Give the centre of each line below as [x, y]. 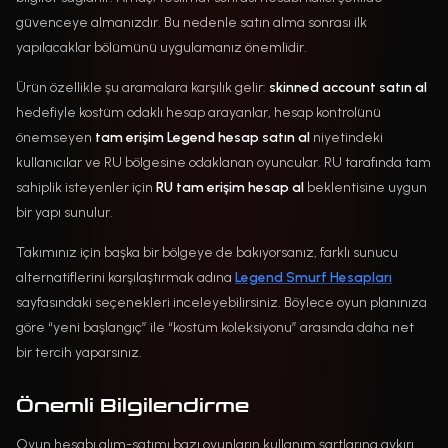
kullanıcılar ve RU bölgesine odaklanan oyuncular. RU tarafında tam [223, 162]
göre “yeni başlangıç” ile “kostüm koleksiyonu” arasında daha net [215, 327]
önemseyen [55, 137]
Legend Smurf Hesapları [313, 276]
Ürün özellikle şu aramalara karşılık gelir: [142, 87]
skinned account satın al [348, 87]
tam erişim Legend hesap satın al [202, 137]
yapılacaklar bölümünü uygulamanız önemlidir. [161, 47]
